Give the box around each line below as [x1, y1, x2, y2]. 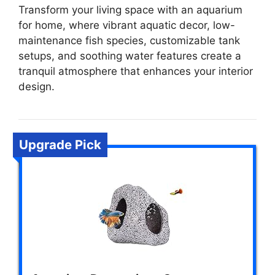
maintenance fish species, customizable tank [18, 34, 240, 47]
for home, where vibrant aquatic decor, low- [18, 18, 235, 31]
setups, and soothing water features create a [18, 49, 241, 62]
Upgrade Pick [19, 136, 101, 152]
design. [18, 80, 55, 93]
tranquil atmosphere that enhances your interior [18, 64, 253, 77]
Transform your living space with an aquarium [18, 3, 242, 16]
